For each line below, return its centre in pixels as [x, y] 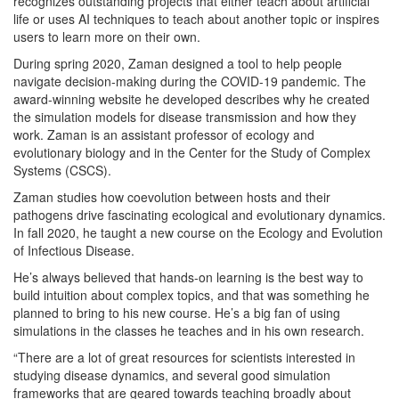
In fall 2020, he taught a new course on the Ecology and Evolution [198, 232]
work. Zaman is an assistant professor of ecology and [164, 134]
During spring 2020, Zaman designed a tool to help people [178, 63]
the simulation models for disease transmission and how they [185, 117]
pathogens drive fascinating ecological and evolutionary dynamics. [199, 215]
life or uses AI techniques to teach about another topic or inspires [196, 19]
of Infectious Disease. [74, 250]
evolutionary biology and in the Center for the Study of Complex [192, 152]
